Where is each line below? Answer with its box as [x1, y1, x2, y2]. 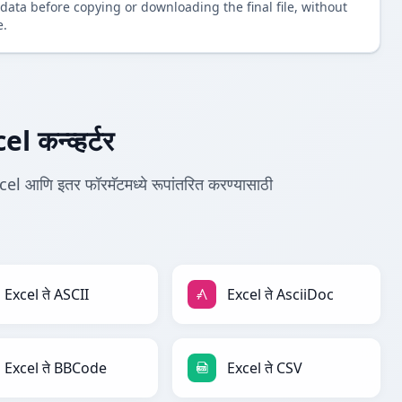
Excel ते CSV [227, 358, 302, 379]
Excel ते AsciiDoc [227, 284, 334, 305]
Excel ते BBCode [4, 358, 107, 379]
